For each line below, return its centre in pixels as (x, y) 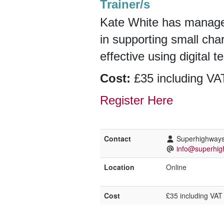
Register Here (138, 100)
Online (176, 167)
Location (119, 167)
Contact (117, 138)
